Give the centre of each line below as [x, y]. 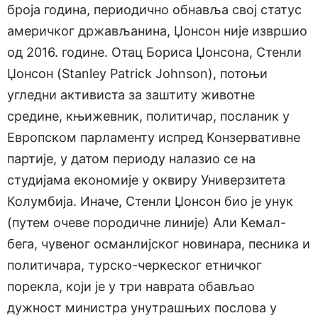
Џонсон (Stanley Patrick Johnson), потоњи [137, 73]
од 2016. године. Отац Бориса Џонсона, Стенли [154, 52]
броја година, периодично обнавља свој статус [154, 9]
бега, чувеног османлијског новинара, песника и [159, 243]
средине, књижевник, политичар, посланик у [148, 116]
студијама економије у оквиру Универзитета [146, 180]
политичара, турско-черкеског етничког [135, 265]
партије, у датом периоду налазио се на [131, 158]
